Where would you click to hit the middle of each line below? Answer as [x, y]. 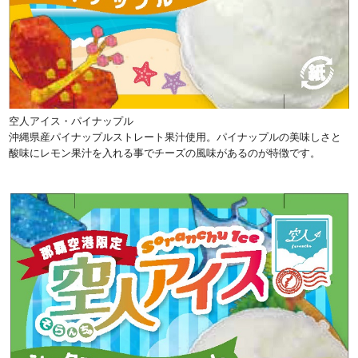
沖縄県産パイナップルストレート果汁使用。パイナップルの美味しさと [175, 137]
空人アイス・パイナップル [72, 121]
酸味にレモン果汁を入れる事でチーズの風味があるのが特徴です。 [165, 153]
